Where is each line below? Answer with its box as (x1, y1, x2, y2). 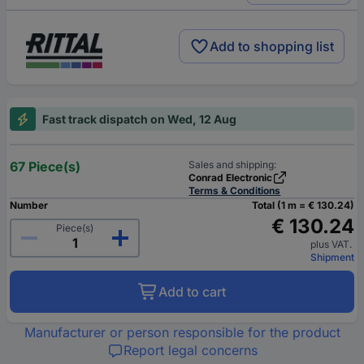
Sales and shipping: (188, 158, 277, 171)
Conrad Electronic (188, 171, 273, 184)
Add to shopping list (210, 37, 334, 54)
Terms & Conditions (188, 184, 281, 197)
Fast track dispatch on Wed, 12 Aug (42, 112, 236, 127)
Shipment (310, 251, 354, 264)
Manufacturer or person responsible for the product (24, 324, 340, 341)
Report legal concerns (123, 342, 258, 359)
